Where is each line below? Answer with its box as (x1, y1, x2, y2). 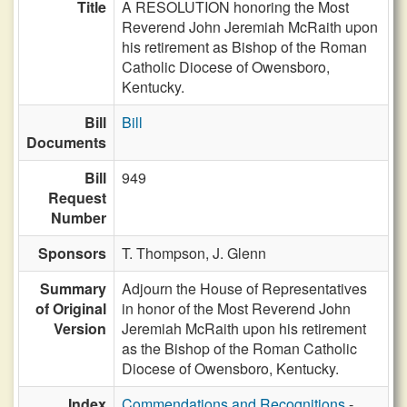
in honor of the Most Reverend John (122, 298, 351, 319)
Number (51, 207, 106, 228)
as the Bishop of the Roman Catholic (122, 338, 357, 359)
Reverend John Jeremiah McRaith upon (122, 16, 378, 37)
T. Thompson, (122, 243, 213, 263)
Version (54, 318, 106, 339)
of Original (35, 298, 106, 319)
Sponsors (38, 243, 106, 263)
